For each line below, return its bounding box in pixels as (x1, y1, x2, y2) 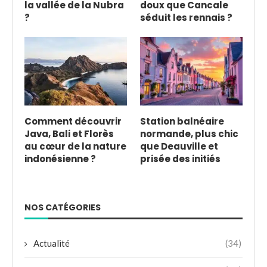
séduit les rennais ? (139, 11, 232, 24)
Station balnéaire (139, 114, 224, 128)
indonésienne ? (24, 152, 96, 165)
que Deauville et (139, 139, 218, 153)
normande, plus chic (139, 127, 238, 140)
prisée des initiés (139, 152, 221, 165)
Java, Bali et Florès (24, 127, 114, 140)
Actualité (33, 237, 70, 249)
